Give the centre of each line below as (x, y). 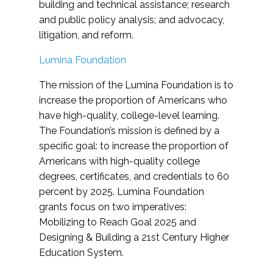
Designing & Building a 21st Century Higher (134, 238)
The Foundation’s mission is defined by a (129, 131)
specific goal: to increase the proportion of (134, 146)
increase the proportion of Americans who (133, 101)
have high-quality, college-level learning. (129, 116)
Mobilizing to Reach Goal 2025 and (118, 222)
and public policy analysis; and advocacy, (132, 20)
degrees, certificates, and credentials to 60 (134, 177)
